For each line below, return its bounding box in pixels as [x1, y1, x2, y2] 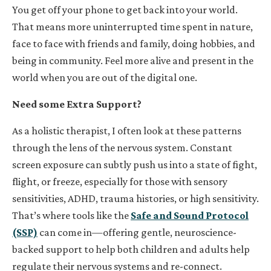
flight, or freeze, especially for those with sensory [12, 175, 227, 188]
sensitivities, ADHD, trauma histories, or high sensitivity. [12, 192, 259, 204]
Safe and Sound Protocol [131, 209, 249, 221]
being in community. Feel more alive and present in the [12, 54, 253, 67]
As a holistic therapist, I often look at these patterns [12, 124, 241, 137]
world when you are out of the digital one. [12, 71, 197, 83]
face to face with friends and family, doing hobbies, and [12, 37, 255, 50]
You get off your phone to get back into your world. [12, 3, 238, 16]
